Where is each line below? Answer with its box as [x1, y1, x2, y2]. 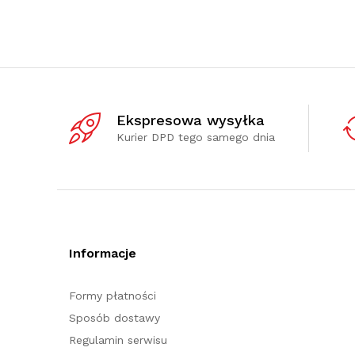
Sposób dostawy [69, 311, 160, 324]
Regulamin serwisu [69, 333, 167, 346]
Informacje [69, 245, 136, 261]
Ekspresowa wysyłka [116, 111, 265, 128]
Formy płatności [69, 288, 156, 302]
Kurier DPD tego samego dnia [116, 130, 275, 143]
